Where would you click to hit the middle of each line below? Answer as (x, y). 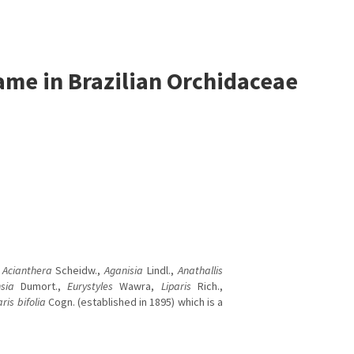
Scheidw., (78, 270)
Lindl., (161, 270)
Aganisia (124, 270)
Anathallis (201, 270)
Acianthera (27, 270)
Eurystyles (90, 286)
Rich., (207, 286)
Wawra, (137, 286)
